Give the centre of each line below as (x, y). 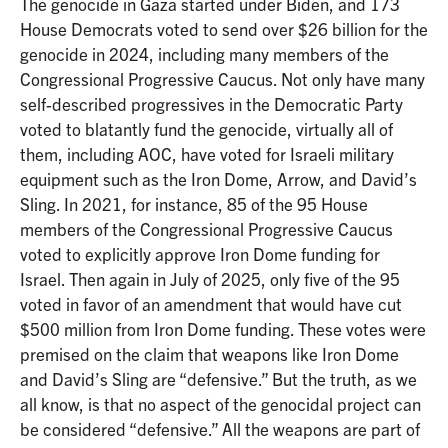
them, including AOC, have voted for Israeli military (207, 153)
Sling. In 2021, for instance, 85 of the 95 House (194, 203)
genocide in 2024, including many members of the (204, 53)
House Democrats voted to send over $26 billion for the (224, 28)
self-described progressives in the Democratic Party (211, 103)
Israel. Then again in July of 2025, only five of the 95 (210, 278)
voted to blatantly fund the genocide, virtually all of (206, 128)
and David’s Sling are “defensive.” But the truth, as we (218, 378)
